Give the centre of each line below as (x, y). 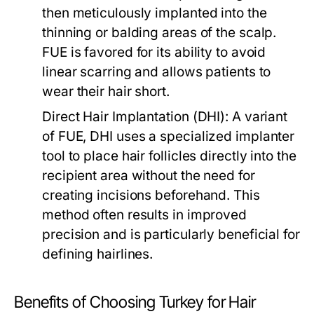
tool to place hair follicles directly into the (169, 156)
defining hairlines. (98, 254)
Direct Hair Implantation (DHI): (136, 117)
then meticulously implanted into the (155, 13)
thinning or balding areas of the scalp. (159, 33)
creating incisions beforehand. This (151, 195)
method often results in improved (144, 215)
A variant (258, 117)
